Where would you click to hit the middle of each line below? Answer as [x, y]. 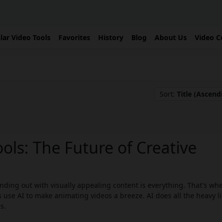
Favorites [74, 38]
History [111, 38]
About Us [171, 38]
